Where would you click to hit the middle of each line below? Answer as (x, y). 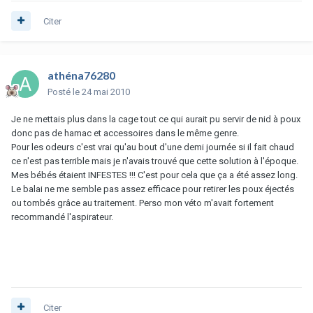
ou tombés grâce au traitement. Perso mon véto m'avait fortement (143, 203)
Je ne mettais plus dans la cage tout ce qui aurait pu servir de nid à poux (156, 119)
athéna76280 (81, 75)
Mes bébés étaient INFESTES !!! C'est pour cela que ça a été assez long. (154, 175)
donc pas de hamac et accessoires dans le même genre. (125, 133)
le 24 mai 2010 (101, 92)
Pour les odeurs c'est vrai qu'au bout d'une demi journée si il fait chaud (153, 147)
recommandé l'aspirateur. (62, 217)
